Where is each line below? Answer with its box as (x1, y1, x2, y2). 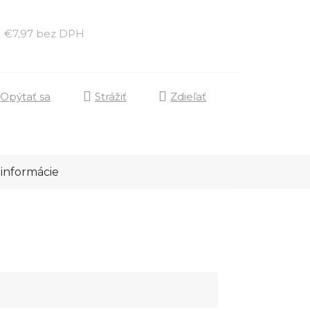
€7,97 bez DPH (3, 26, 84, 40)
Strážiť (94, 89, 127, 103)
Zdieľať (170, 89, 207, 103)
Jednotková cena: (83, 24, 177, 38)
